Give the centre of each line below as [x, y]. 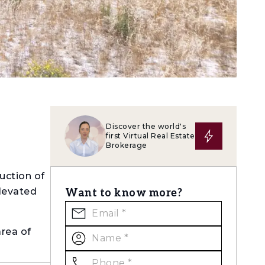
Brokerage [127, 145]
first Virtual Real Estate [151, 136]
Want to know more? [124, 193]
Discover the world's [146, 126]
